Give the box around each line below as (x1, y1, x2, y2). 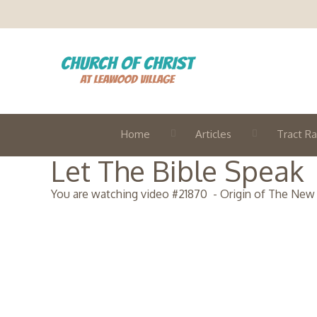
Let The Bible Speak (51, 153, 304, 188)
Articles (195, 127, 231, 141)
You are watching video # (51, 187, 178, 201)
